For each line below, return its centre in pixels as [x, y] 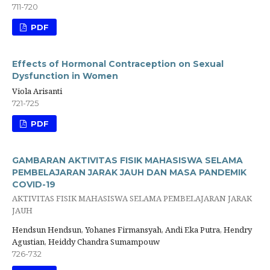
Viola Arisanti [37, 91]
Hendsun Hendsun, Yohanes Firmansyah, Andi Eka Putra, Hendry [132, 229]
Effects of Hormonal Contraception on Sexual [118, 64]
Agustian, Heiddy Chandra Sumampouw [86, 241]
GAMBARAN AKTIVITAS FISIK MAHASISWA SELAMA [127, 161]
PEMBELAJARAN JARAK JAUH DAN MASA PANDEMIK [129, 173]
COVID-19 [34, 185]
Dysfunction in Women [65, 76]
